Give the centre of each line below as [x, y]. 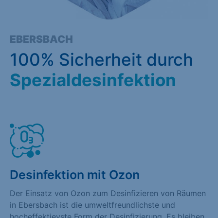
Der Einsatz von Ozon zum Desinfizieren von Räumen [108, 193]
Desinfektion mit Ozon [75, 174]
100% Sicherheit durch [101, 59]
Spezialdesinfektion [93, 80]
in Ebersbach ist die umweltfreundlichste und [92, 205]
